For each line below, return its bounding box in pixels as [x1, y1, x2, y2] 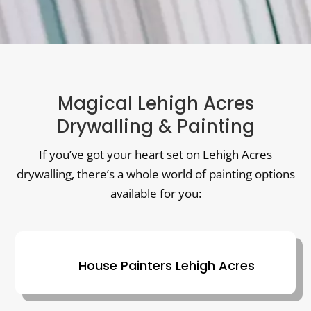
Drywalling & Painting [56, 113, 255, 139]
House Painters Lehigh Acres [78, 256, 255, 274]
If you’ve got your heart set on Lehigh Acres [39, 146, 272, 162]
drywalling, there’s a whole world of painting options [16, 165, 295, 182]
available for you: [110, 185, 201, 201]
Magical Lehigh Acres [57, 90, 254, 116]
